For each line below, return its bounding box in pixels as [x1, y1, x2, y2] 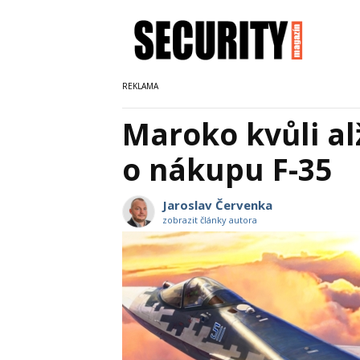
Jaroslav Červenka [162, 197, 272, 213]
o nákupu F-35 [122, 149, 332, 190]
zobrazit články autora [162, 214, 257, 226]
